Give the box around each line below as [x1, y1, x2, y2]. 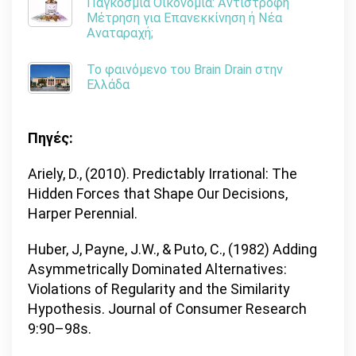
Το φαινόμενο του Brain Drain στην [87, 62, 283, 78]
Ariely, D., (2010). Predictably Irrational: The [28, 165, 297, 183]
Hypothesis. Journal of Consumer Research [28, 300, 307, 318]
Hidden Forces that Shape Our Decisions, [28, 185, 288, 203]
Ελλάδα [87, 77, 130, 93]
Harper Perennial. [28, 205, 137, 222]
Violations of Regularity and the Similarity [28, 281, 290, 298]
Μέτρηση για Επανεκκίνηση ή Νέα [87, 10, 282, 26]
